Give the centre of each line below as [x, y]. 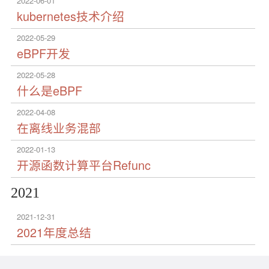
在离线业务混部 [59, 128]
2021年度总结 [54, 232]
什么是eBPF [50, 90]
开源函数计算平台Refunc [84, 165]
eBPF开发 [44, 53]
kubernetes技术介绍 [71, 16]
